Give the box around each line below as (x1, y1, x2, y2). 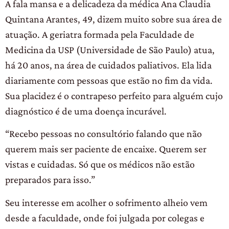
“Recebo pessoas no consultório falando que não (5, 128, 202, 140)
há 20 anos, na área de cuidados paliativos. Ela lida (5, 59, 212, 71)
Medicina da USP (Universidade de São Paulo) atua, (5, 43, 215, 55)
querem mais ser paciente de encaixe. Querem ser (5, 143, 207, 155)
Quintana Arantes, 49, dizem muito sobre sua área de (5, 13, 222, 25)
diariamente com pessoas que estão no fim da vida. (5, 74, 213, 86)
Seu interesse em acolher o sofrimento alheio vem (5, 196, 208, 208)
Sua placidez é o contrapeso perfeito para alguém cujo (5, 89, 223, 101)
